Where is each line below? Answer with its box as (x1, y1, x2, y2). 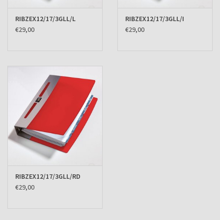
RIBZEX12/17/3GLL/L (15, 14, 76, 23)
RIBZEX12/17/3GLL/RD (15, 172, 81, 181)
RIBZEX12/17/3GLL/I (125, 14, 184, 23)
